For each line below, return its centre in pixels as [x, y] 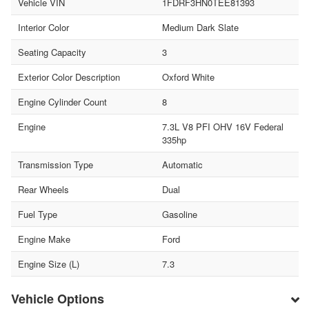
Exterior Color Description [69, 77]
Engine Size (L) [49, 263]
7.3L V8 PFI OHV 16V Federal [222, 126]
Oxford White [188, 77]
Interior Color [43, 27]
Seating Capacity [52, 52]
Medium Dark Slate [200, 27]
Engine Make [44, 239]
